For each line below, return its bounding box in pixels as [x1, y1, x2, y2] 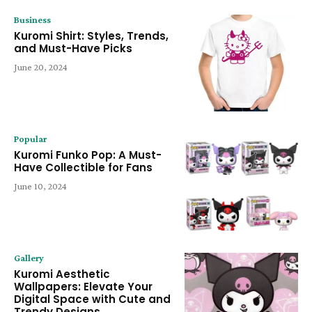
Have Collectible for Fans [14, 160, 153, 175]
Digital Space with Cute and [14, 291, 171, 306]
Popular [14, 133, 47, 145]
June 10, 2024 [14, 180, 67, 192]
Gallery [14, 251, 44, 263]
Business [14, 14, 51, 26]
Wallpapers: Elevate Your [14, 279, 153, 294]
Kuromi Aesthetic [14, 266, 110, 281]
